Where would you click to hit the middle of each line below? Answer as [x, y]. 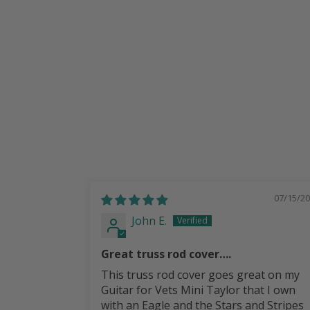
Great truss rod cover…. [166, 254]
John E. [149, 220]
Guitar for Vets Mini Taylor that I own [198, 290]
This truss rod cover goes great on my [200, 275]
